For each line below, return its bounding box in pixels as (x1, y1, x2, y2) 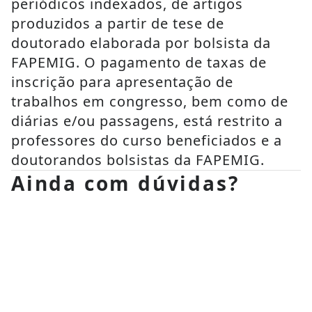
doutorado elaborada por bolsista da (11, 33, 271, 52)
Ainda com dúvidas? (11, 170, 240, 196)
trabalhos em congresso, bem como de (11, 92, 288, 111)
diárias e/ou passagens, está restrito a (11, 111, 283, 130)
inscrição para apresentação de (11, 72, 233, 91)
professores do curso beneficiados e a (11, 131, 282, 150)
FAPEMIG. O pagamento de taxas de (11, 53, 267, 72)
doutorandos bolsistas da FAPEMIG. (11, 150, 265, 169)
